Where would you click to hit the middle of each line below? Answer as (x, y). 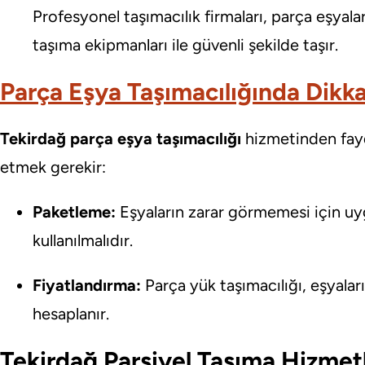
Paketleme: (74, 212)
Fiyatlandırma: (87, 286)
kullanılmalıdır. (83, 241)
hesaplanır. (71, 314)
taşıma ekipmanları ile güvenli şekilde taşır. (185, 45)
